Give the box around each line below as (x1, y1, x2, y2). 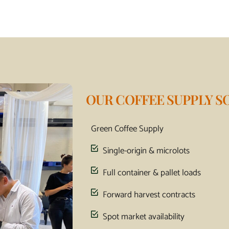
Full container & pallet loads (102, 165, 201, 180)
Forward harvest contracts (102, 187, 195, 202)
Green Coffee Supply (91, 121, 164, 136)
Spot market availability (102, 209, 185, 224)
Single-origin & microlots (102, 143, 190, 158)
